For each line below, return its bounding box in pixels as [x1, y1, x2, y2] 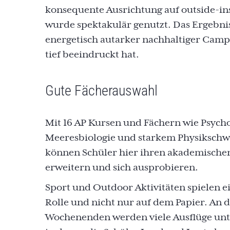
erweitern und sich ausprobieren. [45, 162, 198, 173]
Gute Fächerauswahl [45, 82, 158, 99]
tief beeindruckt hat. [45, 49, 139, 60]
